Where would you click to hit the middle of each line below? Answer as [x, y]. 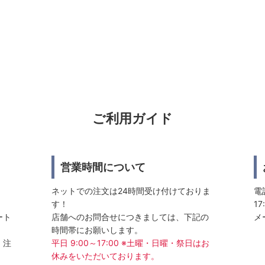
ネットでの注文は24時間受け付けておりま [131, 191]
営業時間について [103, 167]
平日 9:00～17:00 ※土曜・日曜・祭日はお [130, 243]
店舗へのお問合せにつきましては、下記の [130, 217]
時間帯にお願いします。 [97, 230]
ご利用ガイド [132, 119]
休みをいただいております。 [105, 256]
